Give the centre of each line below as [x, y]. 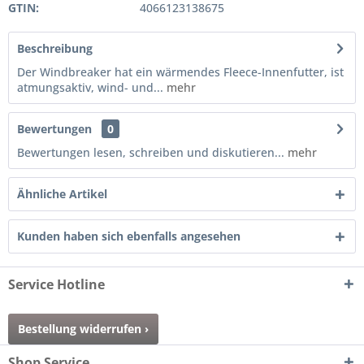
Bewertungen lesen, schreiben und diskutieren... [151, 152]
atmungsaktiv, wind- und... [90, 87]
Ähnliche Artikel [62, 194]
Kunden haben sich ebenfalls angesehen [129, 236]
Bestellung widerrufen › [83, 329]
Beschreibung [55, 48]
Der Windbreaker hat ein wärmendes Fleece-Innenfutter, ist [180, 72]
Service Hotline [56, 284]
